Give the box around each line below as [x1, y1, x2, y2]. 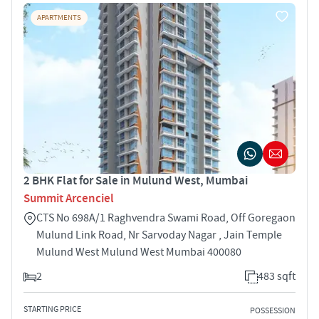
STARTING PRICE [23, 303, 81, 315]
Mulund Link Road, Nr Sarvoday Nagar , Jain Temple [36, 227, 282, 242]
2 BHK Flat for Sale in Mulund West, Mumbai [23, 172, 248, 189]
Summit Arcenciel [23, 190, 114, 206]
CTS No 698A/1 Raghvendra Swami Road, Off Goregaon [36, 210, 296, 225]
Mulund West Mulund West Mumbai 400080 [36, 244, 241, 259]
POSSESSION [250, 305, 296, 317]
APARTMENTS [37, 12, 81, 23]
